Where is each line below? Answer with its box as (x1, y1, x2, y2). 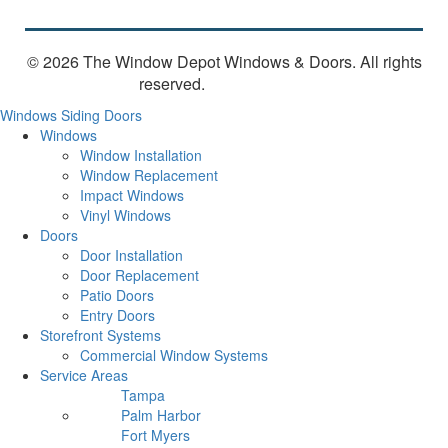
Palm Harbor (121, 405, 201, 426)
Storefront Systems (40, 325, 161, 346)
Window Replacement (80, 165, 218, 186)
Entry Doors (80, 305, 155, 326)
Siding (61, 105, 100, 126)
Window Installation (80, 145, 202, 166)
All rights (359, 50, 422, 74)
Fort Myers (121, 425, 190, 446)
